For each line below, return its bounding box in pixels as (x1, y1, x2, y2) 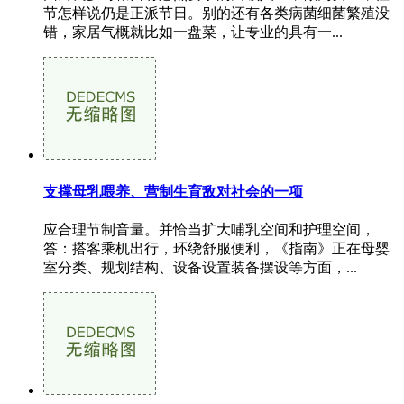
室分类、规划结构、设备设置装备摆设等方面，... (43, 259, 357, 275)
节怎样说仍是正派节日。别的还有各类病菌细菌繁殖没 (43, 5, 390, 22)
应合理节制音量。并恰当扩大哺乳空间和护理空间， (43, 221, 375, 237)
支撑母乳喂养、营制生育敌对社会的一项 (43, 183, 303, 199)
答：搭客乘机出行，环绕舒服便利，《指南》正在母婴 (43, 240, 390, 256)
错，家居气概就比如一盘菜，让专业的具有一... (43, 24, 343, 41)
